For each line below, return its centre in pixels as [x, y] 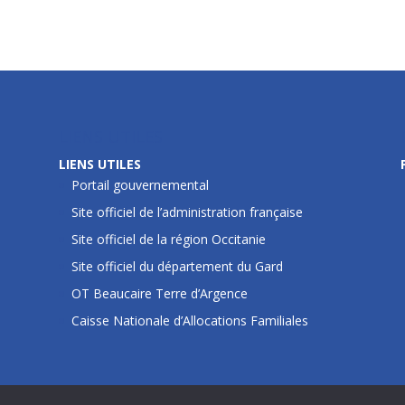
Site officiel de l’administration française [187, 212]
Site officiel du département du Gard [177, 267]
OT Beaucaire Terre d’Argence [159, 294]
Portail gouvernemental [140, 185]
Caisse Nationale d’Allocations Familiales [189, 321]
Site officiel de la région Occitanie [168, 240]
